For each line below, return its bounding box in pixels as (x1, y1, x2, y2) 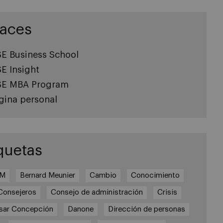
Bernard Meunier (20, 171, 76, 179)
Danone (67, 205, 94, 213)
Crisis (157, 188, 177, 196)
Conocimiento (131, 171, 180, 179)
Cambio (90, 171, 117, 179)
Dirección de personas (108, 205, 185, 213)
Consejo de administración (50, 188, 143, 196)
